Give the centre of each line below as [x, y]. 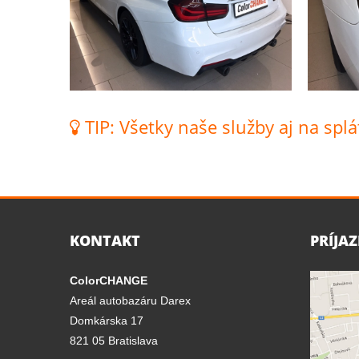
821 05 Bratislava [114, 341]
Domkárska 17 [107, 321]
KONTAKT [105, 240]
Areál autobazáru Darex [130, 301]
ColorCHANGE [109, 280]
